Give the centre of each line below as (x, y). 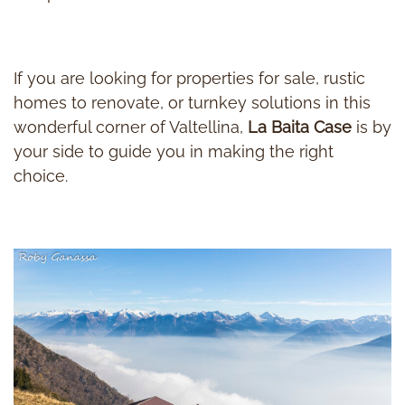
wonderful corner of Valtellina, (131, 127)
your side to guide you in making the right (174, 152)
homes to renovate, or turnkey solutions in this (192, 103)
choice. (41, 176)
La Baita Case (300, 127)
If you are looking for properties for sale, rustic (189, 79)
